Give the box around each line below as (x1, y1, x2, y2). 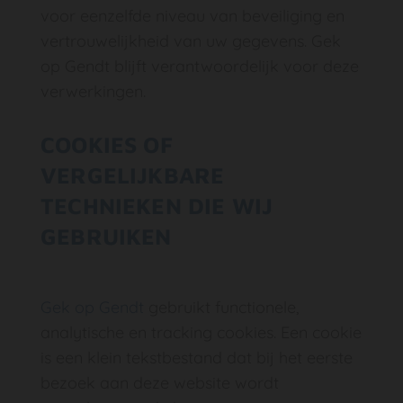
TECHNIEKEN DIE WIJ (40, 193, 273, 219)
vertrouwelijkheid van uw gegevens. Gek (40, 31, 341, 51)
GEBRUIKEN (40, 223, 172, 249)
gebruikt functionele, (144, 297, 299, 318)
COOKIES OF (40, 131, 173, 157)
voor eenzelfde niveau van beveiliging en (40, 5, 345, 26)
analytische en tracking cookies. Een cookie (40, 322, 362, 343)
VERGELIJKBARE (40, 162, 225, 188)
